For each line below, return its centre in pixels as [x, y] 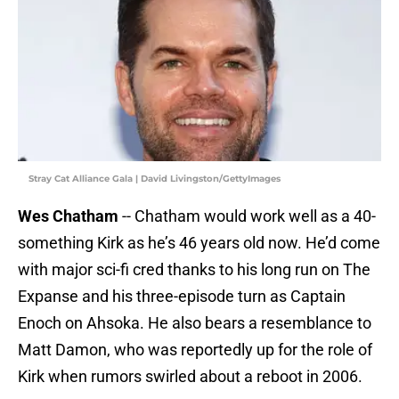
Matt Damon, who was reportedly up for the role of [195, 350]
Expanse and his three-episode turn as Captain [182, 297]
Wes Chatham [68, 216]
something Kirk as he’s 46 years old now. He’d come [199, 243]
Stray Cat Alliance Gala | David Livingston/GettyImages [155, 179]
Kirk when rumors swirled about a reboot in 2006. [190, 377]
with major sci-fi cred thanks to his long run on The [194, 270]
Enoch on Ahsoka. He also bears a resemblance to [195, 323]
